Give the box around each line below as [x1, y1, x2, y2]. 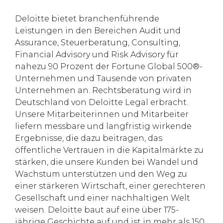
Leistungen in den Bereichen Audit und [15, 26, 181, 35]
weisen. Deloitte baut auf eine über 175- [15, 205, 179, 215]
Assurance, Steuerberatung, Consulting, [15, 38, 180, 47]
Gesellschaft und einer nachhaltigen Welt [15, 193, 190, 203]
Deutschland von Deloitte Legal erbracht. [15, 98, 188, 107]
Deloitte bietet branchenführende [15, 14, 159, 23]
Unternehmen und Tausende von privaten [15, 74, 192, 83]
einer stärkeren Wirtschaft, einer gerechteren [15, 181, 206, 191]
